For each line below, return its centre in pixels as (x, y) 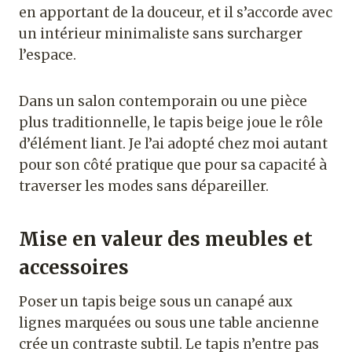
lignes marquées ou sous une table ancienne (169, 323)
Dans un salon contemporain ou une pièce (163, 102)
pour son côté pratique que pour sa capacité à (173, 165)
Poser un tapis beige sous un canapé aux (156, 302)
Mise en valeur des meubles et (166, 240)
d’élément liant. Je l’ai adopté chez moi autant (173, 144)
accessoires (74, 268)
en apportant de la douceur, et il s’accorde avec (176, 13)
